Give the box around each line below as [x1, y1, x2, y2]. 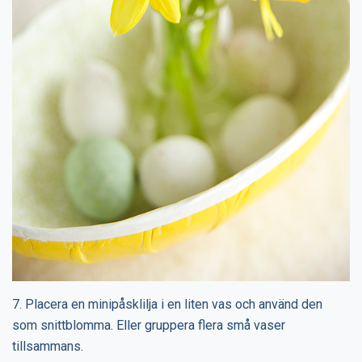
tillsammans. [12, 339, 83, 355]
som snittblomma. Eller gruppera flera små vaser [12, 318, 285, 334]
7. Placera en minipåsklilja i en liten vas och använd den [12, 297, 322, 313]
